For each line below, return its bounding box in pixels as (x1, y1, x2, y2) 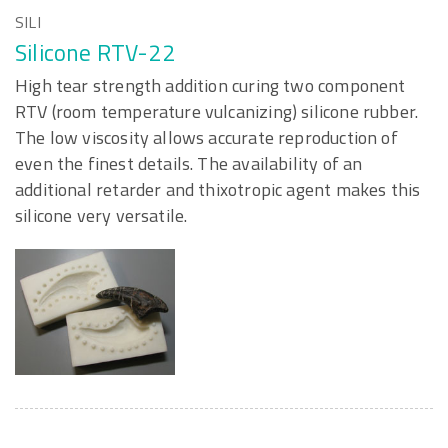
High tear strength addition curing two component (15, 72, 406, 99)
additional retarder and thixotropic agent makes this (15, 176, 421, 203)
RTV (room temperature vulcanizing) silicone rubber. (15, 98, 419, 125)
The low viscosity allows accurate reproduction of (15, 124, 398, 151)
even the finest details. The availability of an (15, 150, 363, 177)
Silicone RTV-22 (15, 35, 175, 70)
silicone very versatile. (15, 202, 188, 229)
